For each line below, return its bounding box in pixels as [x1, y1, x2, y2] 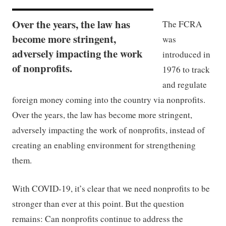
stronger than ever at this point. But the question [12, 197, 185, 209]
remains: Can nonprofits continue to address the [12, 212, 184, 224]
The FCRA [162, 18, 202, 30]
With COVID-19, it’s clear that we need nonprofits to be [12, 182, 210, 194]
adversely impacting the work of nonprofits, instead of [12, 124, 205, 136]
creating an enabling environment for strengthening [12, 139, 196, 151]
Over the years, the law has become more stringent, [12, 109, 193, 121]
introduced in [162, 48, 211, 61]
